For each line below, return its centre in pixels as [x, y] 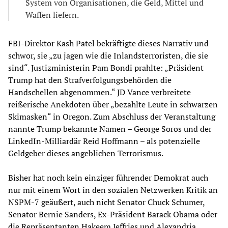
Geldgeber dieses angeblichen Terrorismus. [86, 153]
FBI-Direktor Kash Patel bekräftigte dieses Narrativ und [108, 43]
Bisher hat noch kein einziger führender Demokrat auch [108, 177]
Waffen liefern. [52, 15]
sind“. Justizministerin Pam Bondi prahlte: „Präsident [106, 67]
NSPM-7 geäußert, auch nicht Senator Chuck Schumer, [106, 202]
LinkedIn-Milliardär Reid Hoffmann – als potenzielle [104, 141]
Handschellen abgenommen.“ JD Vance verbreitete [99, 92]
